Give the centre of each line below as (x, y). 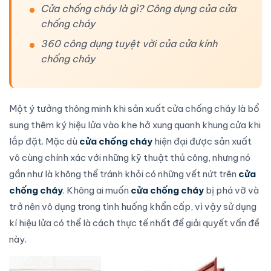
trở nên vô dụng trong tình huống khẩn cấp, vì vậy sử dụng (133, 207)
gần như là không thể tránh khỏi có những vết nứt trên (124, 174)
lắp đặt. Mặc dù (44, 141)
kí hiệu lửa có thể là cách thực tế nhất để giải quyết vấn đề (134, 223)
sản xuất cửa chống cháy (182, 109)
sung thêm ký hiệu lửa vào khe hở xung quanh (106, 125)
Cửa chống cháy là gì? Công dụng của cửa (138, 8)
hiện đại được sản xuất (202, 141)
